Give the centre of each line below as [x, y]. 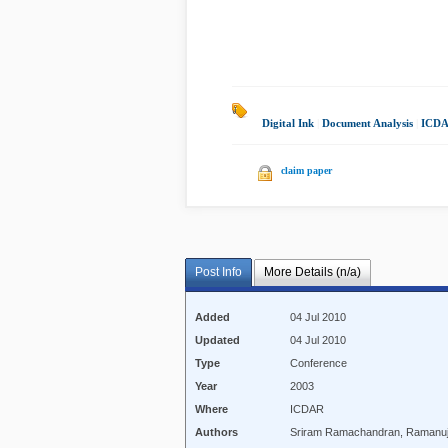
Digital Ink [288, 123]
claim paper [306, 170]
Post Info [218, 272]
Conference [319, 363]
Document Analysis [367, 123]
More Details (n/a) [312, 272]
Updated [218, 340]
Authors [217, 432]
